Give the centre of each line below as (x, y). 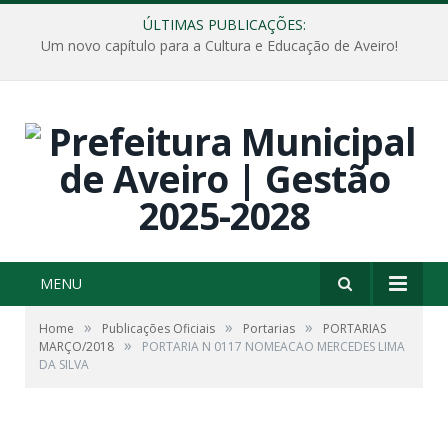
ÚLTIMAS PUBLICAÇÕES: (224, 24)
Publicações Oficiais (158, 328)
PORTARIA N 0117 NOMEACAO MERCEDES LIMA (273, 346)
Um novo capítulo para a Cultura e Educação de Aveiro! (219, 46)
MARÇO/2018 (76, 346)
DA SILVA (64, 364)
